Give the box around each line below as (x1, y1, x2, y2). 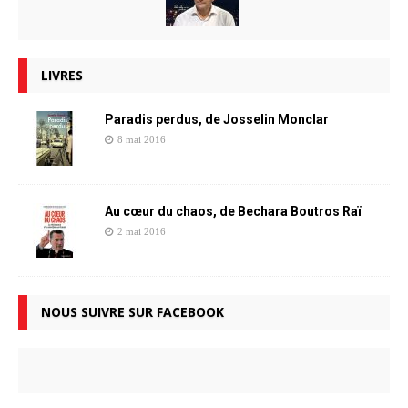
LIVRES (41, 66, 83, 85)
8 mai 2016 (117, 134, 166, 146)
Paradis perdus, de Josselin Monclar (105, 112, 329, 127)
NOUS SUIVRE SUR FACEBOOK (41, 303, 224, 321)
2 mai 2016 (117, 226, 166, 238)
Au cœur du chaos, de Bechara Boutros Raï (105, 204, 361, 219)
